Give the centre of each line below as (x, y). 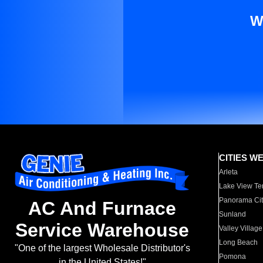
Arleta (229, 172)
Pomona (233, 257)
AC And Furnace (102, 209)
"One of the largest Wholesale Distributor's (102, 248)
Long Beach (239, 242)
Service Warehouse (102, 230)
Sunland (233, 214)
